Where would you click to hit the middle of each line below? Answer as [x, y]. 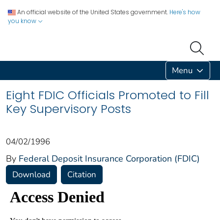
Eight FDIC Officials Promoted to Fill [108, 95]
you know [23, 21]
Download [31, 174]
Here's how [185, 12]
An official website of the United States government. [93, 12]
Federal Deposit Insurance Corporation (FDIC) [109, 158]
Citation [82, 174]
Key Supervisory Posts [69, 109]
